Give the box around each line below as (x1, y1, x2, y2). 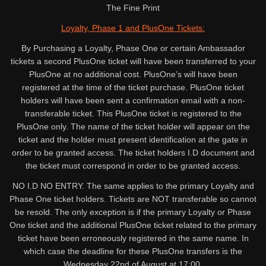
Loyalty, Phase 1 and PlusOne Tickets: (61, 23, 205, 33)
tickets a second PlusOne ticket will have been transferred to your (10, 56, 256, 66)
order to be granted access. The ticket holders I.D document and (11, 147, 255, 157)
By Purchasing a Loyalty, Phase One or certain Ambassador (21, 43, 245, 53)
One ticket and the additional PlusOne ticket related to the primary (9, 220, 256, 230)
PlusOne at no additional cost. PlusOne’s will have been (28, 69, 237, 79)
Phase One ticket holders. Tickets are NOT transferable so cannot (9, 194, 256, 204)
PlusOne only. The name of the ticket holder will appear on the (16, 121, 250, 131)
